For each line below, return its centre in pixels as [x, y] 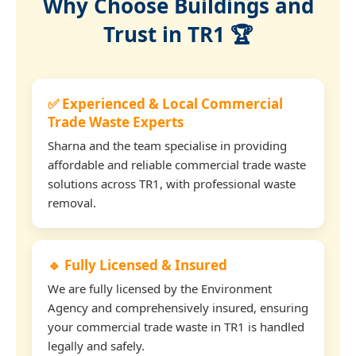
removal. [72, 202]
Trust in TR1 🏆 [178, 34]
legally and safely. [96, 345]
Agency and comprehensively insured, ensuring [178, 307]
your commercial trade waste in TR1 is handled [176, 326]
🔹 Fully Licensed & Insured [137, 265]
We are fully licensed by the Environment [160, 288]
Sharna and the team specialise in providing [167, 145]
